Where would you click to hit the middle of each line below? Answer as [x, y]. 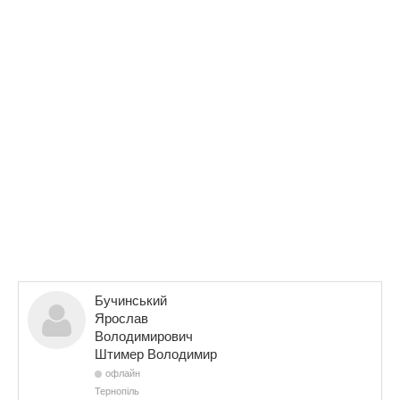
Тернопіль [117, 390]
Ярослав [121, 317]
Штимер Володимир [156, 353]
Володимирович [144, 335]
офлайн [123, 372]
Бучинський [131, 300]
